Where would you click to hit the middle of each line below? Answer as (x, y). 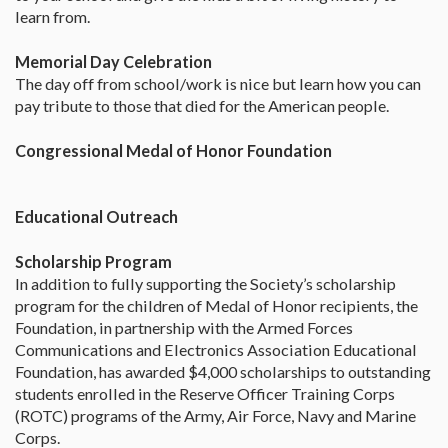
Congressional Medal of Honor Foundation (173, 151)
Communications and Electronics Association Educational (216, 350)
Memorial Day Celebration (113, 62)
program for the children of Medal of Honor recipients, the (216, 306)
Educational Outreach (96, 217)
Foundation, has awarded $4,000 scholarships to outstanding (223, 372)
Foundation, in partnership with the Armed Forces (184, 328)
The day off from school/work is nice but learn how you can (218, 84)
